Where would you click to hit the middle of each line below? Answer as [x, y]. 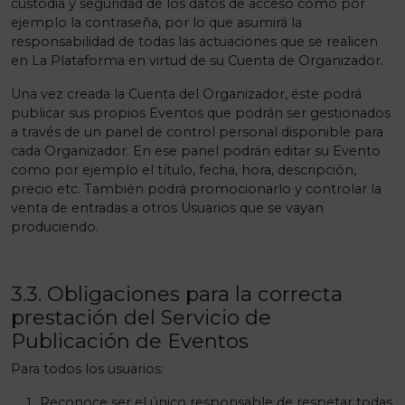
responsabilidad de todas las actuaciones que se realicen [194, 42]
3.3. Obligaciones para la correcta [177, 294]
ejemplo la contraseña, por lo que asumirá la [156, 23]
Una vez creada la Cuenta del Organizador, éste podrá [186, 94]
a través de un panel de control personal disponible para [197, 132]
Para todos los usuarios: [87, 369]
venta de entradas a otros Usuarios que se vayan [167, 208]
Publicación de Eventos [130, 341]
